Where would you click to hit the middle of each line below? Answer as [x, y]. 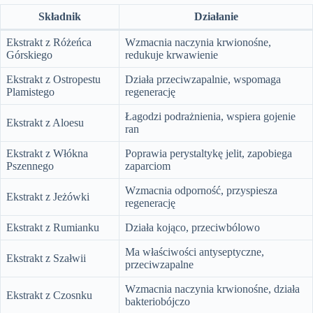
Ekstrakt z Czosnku [49, 295]
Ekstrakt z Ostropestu [53, 79]
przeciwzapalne [159, 264]
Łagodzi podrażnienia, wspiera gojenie [210, 116]
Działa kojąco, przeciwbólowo [192, 227]
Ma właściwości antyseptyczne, [195, 252]
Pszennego [30, 166]
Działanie [216, 16]
